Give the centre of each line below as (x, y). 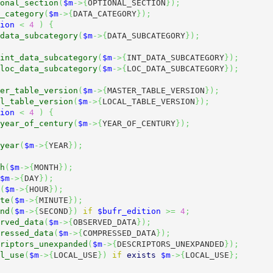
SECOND (53, 211)
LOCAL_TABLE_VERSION (148, 101)
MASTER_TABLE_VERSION (156, 90)
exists (141, 255)
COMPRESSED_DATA (119, 233)
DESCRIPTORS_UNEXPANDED (170, 244)
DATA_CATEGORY (105, 13)
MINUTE (53, 200)
